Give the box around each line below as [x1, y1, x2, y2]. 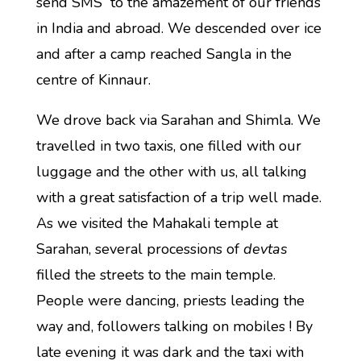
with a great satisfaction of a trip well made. [35, 188, 322, 207]
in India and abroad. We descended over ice [35, 19, 322, 38]
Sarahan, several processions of [35, 239, 243, 259]
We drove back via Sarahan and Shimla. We [35, 110, 321, 130]
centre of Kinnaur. [35, 70, 151, 89]
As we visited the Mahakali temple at [35, 214, 278, 233]
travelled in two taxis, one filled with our [35, 136, 301, 156]
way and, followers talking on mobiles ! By [35, 317, 313, 336]
